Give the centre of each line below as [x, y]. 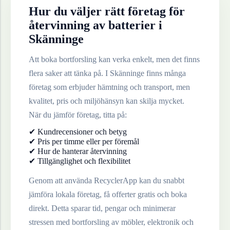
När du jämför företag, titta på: [78, 115]
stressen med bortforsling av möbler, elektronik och [111, 222]
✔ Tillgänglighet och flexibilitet [80, 161]
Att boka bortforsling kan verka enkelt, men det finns [114, 60]
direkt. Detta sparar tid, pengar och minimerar [102, 208]
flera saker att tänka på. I [69, 73]
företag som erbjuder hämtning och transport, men [109, 87]
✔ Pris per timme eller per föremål [84, 142]
